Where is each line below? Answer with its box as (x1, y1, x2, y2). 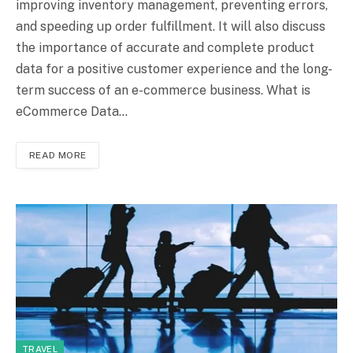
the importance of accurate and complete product (16, 40, 314, 56)
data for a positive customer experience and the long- (16, 61, 333, 77)
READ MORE (29, 150, 87, 162)
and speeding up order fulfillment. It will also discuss (16, 19, 325, 35)
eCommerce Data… (16, 104, 128, 120)
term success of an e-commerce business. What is (16, 83, 310, 98)
